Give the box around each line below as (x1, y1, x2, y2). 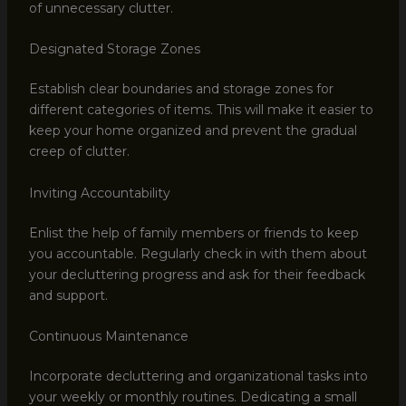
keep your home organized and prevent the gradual (28, 122, 357, 140)
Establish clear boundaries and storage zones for (28, 81, 333, 98)
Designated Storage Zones (28, 41, 200, 58)
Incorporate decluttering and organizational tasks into (28, 368, 368, 384)
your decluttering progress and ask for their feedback (28, 266, 365, 283)
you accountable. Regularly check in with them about (28, 245, 367, 262)
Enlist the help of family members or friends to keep (28, 224, 359, 241)
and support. (28, 286, 108, 304)
